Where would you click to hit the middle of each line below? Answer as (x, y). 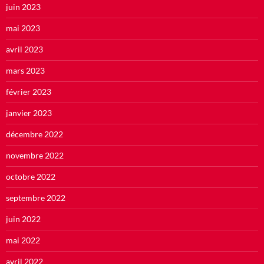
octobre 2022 (31, 176)
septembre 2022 (36, 197)
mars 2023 (25, 70)
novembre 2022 (35, 155)
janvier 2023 (29, 113)
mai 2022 (23, 240)
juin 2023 (23, 6)
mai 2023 (23, 28)
